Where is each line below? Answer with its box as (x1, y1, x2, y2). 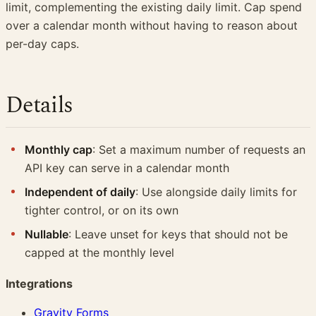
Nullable (25, 226, 69, 241)
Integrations (6, 276, 73, 291)
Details (6, 87, 73, 123)
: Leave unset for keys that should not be (68, 226, 288, 241)
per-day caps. (6, 36, 79, 51)
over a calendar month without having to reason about (6, 18, 298, 32)
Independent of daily (25, 184, 136, 199)
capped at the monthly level (25, 245, 175, 260)
